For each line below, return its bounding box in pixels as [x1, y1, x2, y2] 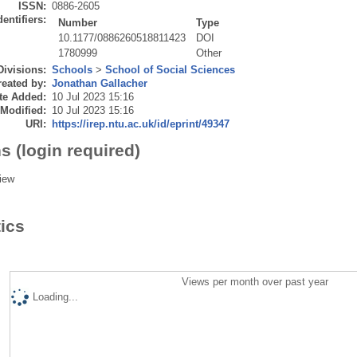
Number [58, 16, 98, 29]
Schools [51, 63, 92, 76]
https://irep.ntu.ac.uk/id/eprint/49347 [51, 117, 229, 130]
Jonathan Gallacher [51, 76, 147, 89]
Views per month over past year [182, 275, 329, 288]
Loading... [32, 290, 78, 303]
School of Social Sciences [104, 63, 235, 76]
